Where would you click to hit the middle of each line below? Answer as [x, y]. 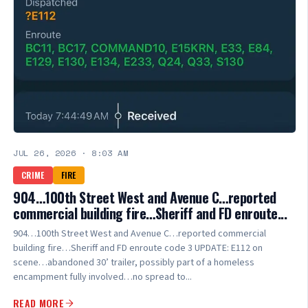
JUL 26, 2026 [45, 153]
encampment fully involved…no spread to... [102, 277]
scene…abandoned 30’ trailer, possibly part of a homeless [134, 263]
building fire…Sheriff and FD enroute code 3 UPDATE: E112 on [138, 249]
